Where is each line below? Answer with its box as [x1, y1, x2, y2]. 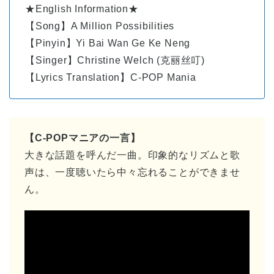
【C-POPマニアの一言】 [24, 133, 141, 144]
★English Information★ [25, 4, 139, 15]
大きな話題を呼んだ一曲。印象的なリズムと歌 [24, 150, 240, 161]
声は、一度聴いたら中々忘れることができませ [24, 167, 240, 178]
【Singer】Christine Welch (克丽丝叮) [25, 55, 205, 66]
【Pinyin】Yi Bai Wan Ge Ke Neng [25, 38, 191, 49]
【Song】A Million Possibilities [25, 21, 175, 32]
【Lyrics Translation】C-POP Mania [25, 72, 196, 83]
